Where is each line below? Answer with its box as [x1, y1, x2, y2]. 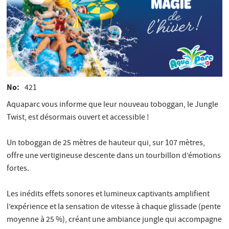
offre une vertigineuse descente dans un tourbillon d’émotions [7, 150, 221, 163]
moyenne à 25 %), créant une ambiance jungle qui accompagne [7, 214, 222, 226]
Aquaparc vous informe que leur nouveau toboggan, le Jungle [7, 99, 219, 111]
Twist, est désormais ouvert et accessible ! [7, 111, 150, 124]
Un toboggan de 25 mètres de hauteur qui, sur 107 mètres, [7, 137, 205, 150]
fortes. [7, 163, 31, 175]
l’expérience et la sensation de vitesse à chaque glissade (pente [7, 201, 221, 214]
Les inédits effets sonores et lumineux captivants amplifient [7, 188, 210, 201]
